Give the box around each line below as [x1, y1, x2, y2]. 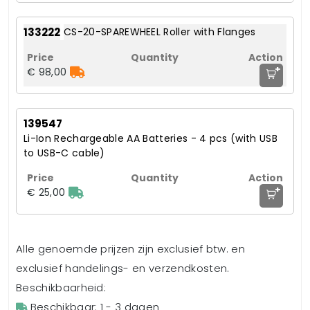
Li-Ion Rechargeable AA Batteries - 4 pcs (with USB [24, 131, 278, 146]
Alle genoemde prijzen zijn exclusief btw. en [16, 241, 246, 257]
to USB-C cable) [24, 146, 105, 161]
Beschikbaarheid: [16, 280, 107, 295]
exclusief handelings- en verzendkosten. [16, 261, 230, 276]
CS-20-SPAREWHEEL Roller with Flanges [64, 25, 256, 39]
